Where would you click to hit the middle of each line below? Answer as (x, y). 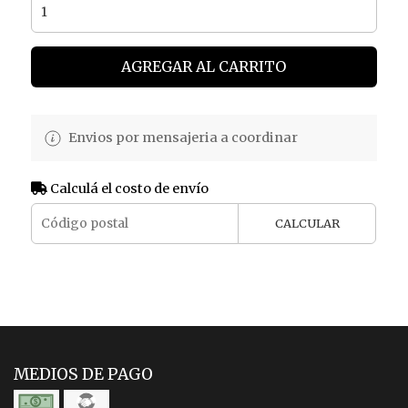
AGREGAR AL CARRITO (204, 66)
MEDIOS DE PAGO (83, 374)
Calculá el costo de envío (127, 188)
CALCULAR (307, 223)
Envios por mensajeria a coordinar (181, 137)
